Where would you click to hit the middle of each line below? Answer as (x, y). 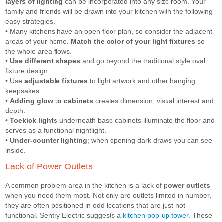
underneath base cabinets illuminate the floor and (136, 120)
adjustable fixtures (56, 81)
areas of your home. (38, 41)
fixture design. (28, 71)
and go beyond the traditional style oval (144, 61)
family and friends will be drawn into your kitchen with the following (109, 11)
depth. (16, 111)
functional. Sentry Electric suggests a (64, 215)
